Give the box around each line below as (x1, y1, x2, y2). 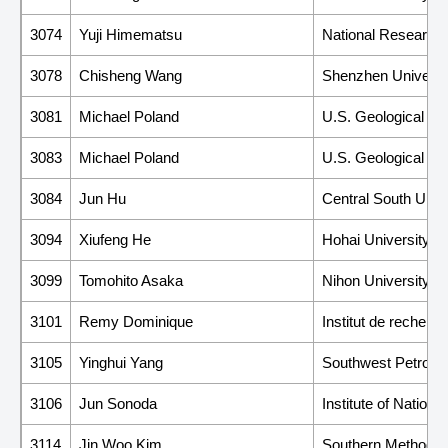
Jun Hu (79, 189, 126, 207)
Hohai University (322, 230, 430, 248)
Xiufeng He (79, 230, 151, 248)
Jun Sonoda (79, 394, 157, 412)
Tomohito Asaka (79, 271, 183, 289)
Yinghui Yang (79, 353, 163, 371)
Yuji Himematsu (79, 25, 182, 43)
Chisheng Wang (79, 66, 182, 84)
